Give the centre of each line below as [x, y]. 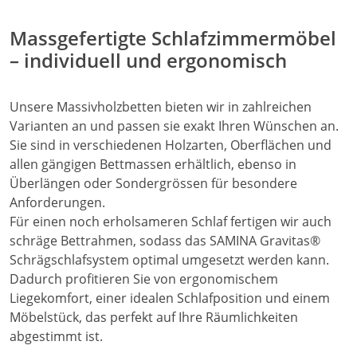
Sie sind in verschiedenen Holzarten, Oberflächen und [171, 145]
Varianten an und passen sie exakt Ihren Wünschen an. [174, 126]
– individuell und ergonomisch [148, 61]
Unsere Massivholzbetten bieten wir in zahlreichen [161, 107]
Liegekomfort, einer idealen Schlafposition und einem [170, 298]
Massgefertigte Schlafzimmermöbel [173, 38]
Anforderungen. [57, 203]
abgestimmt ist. [56, 337]
